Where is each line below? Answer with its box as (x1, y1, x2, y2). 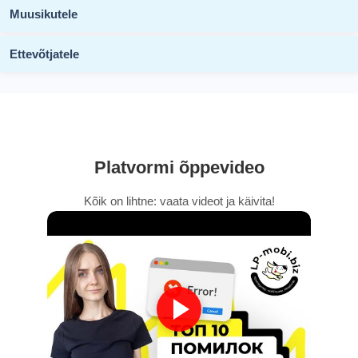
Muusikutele (10, 6, 78, 21)
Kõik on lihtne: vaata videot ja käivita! (83, 193, 275, 208)
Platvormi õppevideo (93, 157, 265, 177)
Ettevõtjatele (10, 46, 79, 61)
